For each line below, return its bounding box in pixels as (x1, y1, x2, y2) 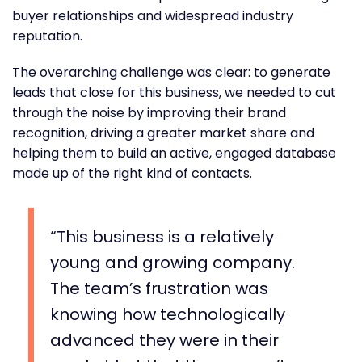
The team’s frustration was (50, 276, 268, 300)
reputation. (12, 26, 86, 45)
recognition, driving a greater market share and (12, 123, 314, 142)
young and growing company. (50, 250, 295, 274)
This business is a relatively (57, 225, 274, 248)
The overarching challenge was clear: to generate (12, 62, 330, 82)
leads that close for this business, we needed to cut (12, 82, 336, 102)
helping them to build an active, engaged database (12, 143, 336, 162)
